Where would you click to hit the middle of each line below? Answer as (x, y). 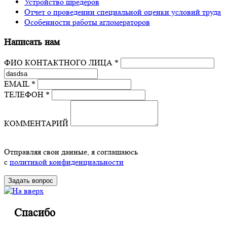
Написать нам (32, 43)
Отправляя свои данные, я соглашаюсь (71, 152)
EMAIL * (20, 84)
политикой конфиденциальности (67, 162)
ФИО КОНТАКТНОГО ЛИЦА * (61, 62)
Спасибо (35, 212)
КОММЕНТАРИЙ (36, 123)
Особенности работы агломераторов (87, 22)
